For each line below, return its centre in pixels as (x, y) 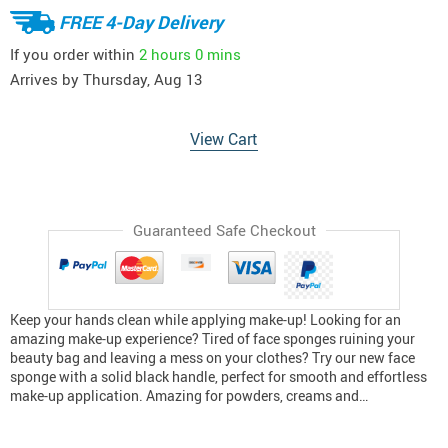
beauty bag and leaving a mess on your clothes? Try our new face (212, 358)
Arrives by (46, 79)
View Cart (224, 139)
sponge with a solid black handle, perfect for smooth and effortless (218, 377)
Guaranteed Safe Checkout (224, 230)
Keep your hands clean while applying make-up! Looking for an (205, 320)
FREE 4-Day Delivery (141, 21)
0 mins (218, 53)
